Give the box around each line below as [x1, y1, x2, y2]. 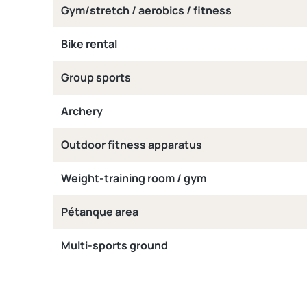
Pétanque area [61, 204, 138, 219]
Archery [61, 103, 103, 119]
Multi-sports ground [61, 238, 168, 253]
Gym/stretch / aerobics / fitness [61, 3, 232, 18]
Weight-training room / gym [61, 171, 206, 186]
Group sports [61, 70, 131, 85]
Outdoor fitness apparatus [61, 137, 202, 152]
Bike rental [61, 36, 117, 51]
